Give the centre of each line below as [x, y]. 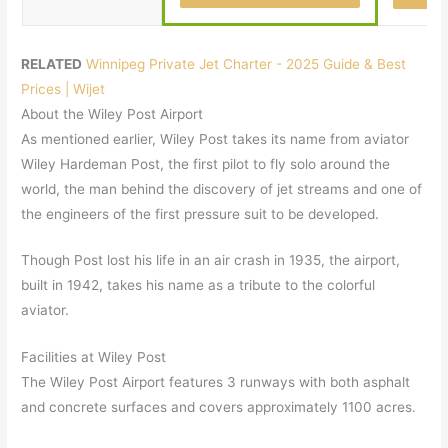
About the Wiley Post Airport [112, 113]
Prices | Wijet [63, 88]
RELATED [52, 63]
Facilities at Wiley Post [94, 357]
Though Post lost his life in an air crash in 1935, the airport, [211, 260]
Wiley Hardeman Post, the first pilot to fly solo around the [206, 163]
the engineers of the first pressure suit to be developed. [200, 213]
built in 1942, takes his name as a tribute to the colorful [198, 285]
